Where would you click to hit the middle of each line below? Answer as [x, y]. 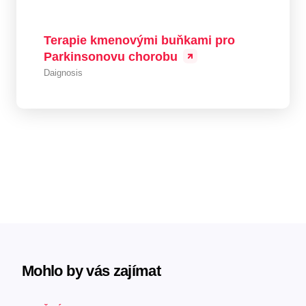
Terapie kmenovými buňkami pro [139, 40]
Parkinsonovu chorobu [111, 57]
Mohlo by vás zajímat [92, 271]
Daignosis [63, 73]
